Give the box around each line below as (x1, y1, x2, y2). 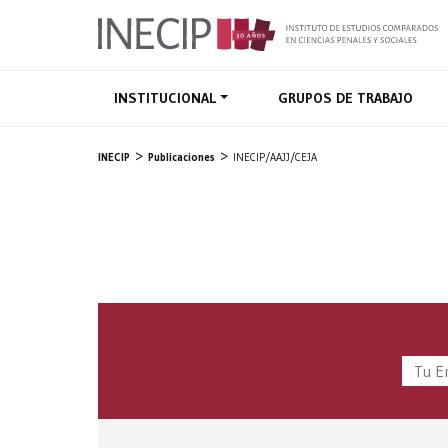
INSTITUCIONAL (114, 89, 220, 107)
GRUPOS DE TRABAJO (277, 89, 413, 107)
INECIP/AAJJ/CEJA (233, 150, 317, 164)
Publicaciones (148, 150, 215, 164)
